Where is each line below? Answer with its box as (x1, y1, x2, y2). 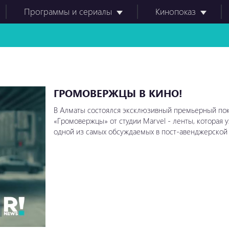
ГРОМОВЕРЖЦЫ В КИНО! (53, 85, 182, 100)
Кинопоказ (155, 6, 196, 17)
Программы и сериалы (24, 6, 112, 17)
